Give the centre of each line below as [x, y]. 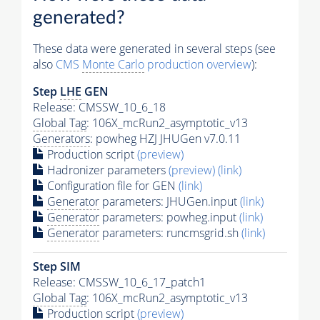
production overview [198, 64]
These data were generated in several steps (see [154, 48]
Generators [61, 138]
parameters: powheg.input [169, 217]
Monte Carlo [113, 64]
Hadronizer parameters [106, 170]
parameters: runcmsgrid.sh [170, 232]
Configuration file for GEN [111, 185]
